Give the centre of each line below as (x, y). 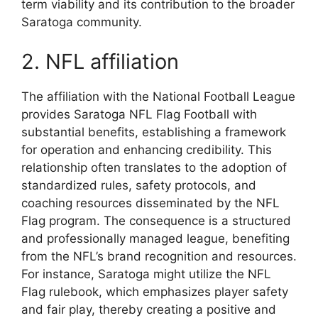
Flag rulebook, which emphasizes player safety (155, 291)
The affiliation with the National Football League (158, 96)
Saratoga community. (82, 22)
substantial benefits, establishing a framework (154, 132)
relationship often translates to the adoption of (154, 167)
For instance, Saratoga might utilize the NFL (146, 274)
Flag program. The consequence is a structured (156, 220)
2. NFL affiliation (100, 61)
